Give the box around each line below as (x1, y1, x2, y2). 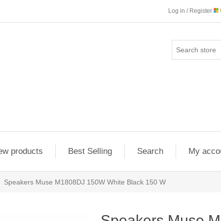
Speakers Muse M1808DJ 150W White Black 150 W (4, 178, 166, 186)
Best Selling (68, 147, 112, 156)
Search (137, 147, 163, 156)
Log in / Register (168, 7, 214, 14)
